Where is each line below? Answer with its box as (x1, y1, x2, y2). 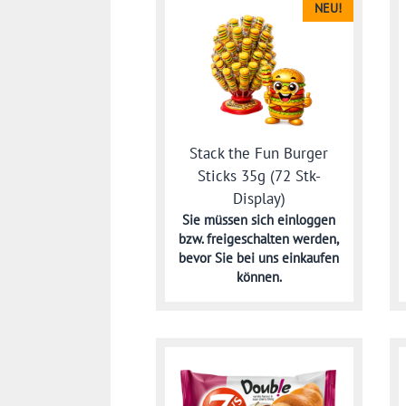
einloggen (277, 210, 336, 228)
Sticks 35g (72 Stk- (197, 165, 321, 186)
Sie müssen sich (182, 210, 278, 228)
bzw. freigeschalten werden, (179, 229, 340, 247)
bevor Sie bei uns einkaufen (179, 248, 340, 266)
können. (236, 267, 282, 285)
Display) (232, 188, 285, 208)
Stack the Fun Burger (189, 142, 329, 163)
